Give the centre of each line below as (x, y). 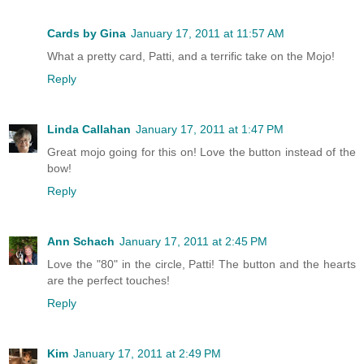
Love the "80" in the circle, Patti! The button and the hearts (201, 264)
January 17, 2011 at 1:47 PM (210, 130)
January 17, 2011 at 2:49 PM (147, 354)
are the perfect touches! (108, 281)
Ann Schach (81, 242)
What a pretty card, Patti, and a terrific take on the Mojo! (191, 56)
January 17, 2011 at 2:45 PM (193, 242)
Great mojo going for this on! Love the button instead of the (201, 152)
